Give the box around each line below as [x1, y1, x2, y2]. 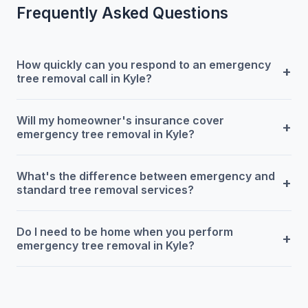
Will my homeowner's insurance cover [16, 113, 224, 127]
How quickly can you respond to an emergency [16, 57, 271, 71]
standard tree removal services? [16, 182, 194, 197]
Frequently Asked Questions [16, 3, 228, 22]
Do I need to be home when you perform [16, 224, 233, 239]
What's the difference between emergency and [16, 168, 275, 183]
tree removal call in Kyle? [16, 71, 152, 85]
